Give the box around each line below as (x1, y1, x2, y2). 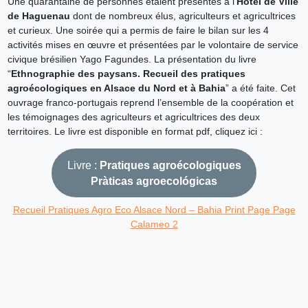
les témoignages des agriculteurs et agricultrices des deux (7, 111, 260, 123)
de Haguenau (7, 10, 70, 22)
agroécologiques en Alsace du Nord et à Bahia (7, 82, 225, 94)
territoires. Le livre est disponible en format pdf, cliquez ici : (7, 126, 265, 137)
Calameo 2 (130, 219, 178, 230)
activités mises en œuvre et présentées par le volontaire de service (7, 39, 298, 51)
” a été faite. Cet (225, 82, 296, 94)
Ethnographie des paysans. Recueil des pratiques (10, 68, 245, 80)
